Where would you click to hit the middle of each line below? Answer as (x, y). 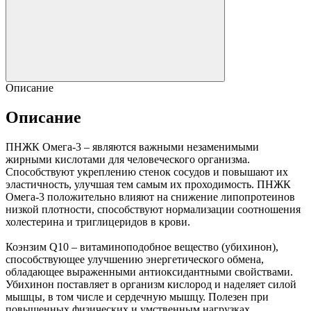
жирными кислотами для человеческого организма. (128, 159)
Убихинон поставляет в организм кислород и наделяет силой (151, 284)
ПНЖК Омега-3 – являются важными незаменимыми (132, 146)
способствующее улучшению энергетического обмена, (135, 259)
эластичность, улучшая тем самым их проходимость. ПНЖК (148, 184)
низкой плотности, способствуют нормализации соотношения (153, 209)
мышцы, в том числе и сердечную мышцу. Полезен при (137, 296)
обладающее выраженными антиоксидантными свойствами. (149, 271)
